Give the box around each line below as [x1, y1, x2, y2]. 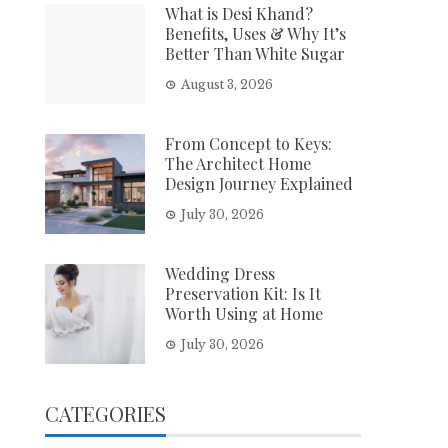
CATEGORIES [45, 400, 167, 427]
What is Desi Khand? [165, 3, 314, 24]
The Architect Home [165, 153, 312, 174]
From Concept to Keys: [165, 133, 333, 154]
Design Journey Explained [165, 173, 354, 194]
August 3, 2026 [181, 77, 274, 92]
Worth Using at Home [165, 303, 324, 324]
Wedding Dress [165, 263, 276, 284]
